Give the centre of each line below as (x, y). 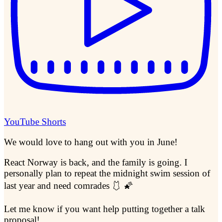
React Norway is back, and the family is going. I (96, 162)
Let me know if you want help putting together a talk (105, 209)
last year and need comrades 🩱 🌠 (69, 185)
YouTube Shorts (35, 122)
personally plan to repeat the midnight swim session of (107, 173)
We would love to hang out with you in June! (91, 142)
